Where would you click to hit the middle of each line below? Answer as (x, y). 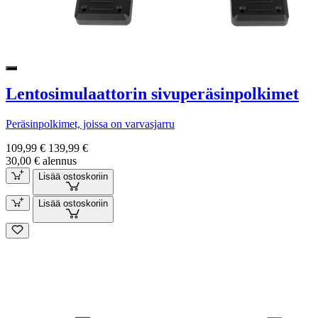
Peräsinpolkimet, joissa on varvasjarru (90, 124)
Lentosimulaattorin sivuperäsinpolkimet (152, 94)
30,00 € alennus (41, 161)
